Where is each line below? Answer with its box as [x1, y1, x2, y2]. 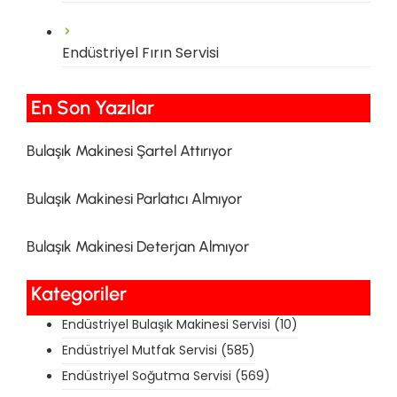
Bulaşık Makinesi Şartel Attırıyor [27, 141, 232, 160]
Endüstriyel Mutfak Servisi [62, 340, 217, 359]
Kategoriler [31, 281, 127, 306]
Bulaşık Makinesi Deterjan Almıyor [27, 237, 249, 255]
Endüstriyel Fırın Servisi [62, 42, 219, 63]
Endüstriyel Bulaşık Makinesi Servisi [62, 315, 270, 333]
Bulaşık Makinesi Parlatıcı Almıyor [27, 189, 242, 207]
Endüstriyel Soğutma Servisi [62, 366, 231, 385]
